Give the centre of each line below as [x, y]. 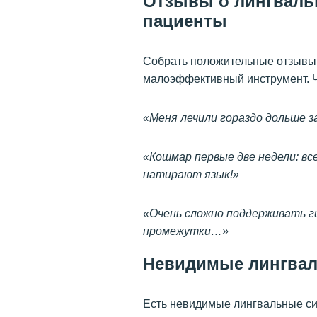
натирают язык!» [191, 174]
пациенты [185, 21]
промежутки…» [186, 231]
